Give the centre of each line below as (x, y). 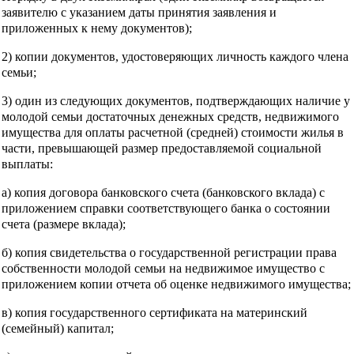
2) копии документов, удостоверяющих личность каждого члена (175, 56)
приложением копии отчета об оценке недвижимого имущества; (176, 284)
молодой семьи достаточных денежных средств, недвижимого (170, 116)
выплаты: (27, 164)
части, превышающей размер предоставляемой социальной (162, 148)
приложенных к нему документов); (97, 28)
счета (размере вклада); (64, 224)
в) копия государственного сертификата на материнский (154, 312)
